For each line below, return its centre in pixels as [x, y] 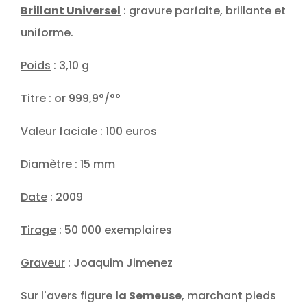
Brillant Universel [71, 10]
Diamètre [46, 164]
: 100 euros [127, 131]
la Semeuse [148, 295]
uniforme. [47, 32]
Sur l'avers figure [68, 295]
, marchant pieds [229, 295]
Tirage [38, 230]
